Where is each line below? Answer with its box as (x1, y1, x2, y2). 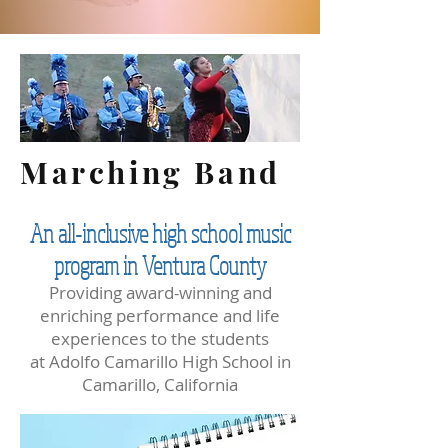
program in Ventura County (53, 249, 267, 281)
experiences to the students (51, 327, 269, 350)
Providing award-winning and (48, 281, 272, 304)
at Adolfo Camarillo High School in (29, 350, 291, 373)
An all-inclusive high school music (29, 217, 291, 249)
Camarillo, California (82, 373, 238, 396)
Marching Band (20, 152, 281, 192)
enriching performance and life (40, 304, 280, 327)
